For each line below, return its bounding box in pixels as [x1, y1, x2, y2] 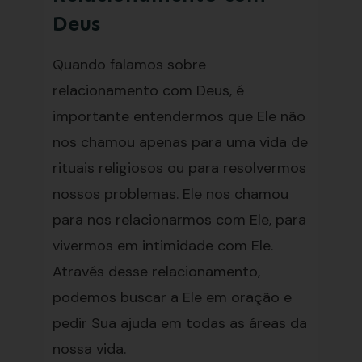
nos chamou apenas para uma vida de [52, 133, 308, 152]
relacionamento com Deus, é [52, 81, 244, 100]
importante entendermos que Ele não [52, 107, 305, 126]
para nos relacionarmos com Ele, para [52, 210, 306, 229]
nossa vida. [52, 339, 126, 359]
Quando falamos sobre [52, 55, 206, 74]
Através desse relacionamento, [52, 262, 260, 281]
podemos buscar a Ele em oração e [52, 288, 292, 307]
